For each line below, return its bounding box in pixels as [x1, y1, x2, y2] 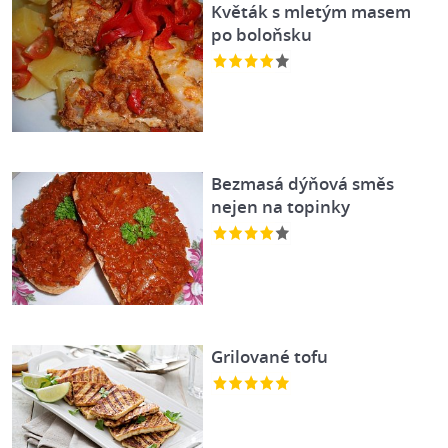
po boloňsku [211, 23, 313, 46]
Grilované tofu [211, 344, 329, 368]
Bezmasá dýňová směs [211, 172, 395, 196]
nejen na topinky [211, 195, 351, 219]
